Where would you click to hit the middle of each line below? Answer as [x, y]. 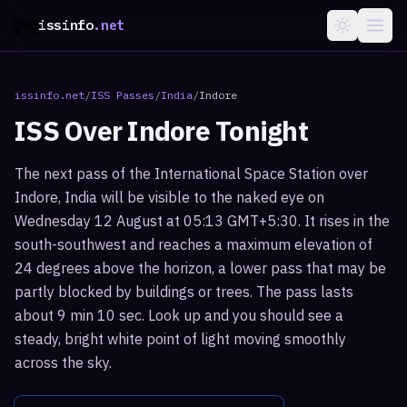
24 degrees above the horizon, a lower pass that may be [200, 268]
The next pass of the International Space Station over [191, 174]
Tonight [258, 130]
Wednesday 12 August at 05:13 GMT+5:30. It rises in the [202, 221]
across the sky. [63, 362]
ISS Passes [123, 95]
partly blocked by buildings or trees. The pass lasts [184, 292]
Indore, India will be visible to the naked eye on [169, 197]
